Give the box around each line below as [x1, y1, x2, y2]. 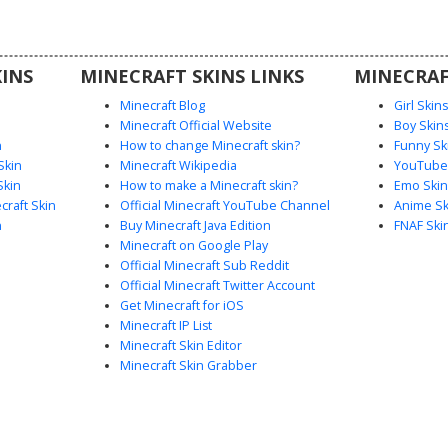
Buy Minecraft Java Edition [119, 216, 271, 234]
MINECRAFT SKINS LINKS [79, 63, 304, 88]
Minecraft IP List [119, 316, 212, 334]
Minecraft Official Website [119, 116, 272, 134]
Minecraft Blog [119, 96, 205, 114]
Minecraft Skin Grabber [119, 356, 257, 374]
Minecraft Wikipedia [119, 156, 237, 174]
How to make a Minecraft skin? [119, 176, 298, 194]
